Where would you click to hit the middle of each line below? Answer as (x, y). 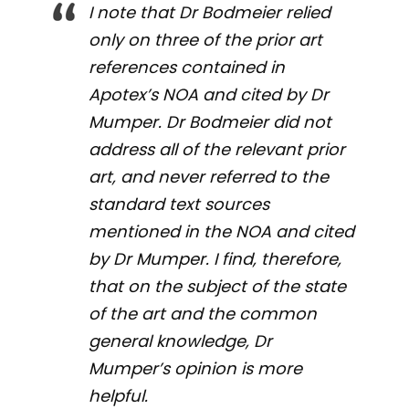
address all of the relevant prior (217, 150)
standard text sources (179, 204)
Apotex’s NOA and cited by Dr (209, 95)
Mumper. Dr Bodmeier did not (210, 122)
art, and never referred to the (209, 177)
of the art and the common (203, 314)
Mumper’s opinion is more (196, 369)
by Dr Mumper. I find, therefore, (215, 259)
